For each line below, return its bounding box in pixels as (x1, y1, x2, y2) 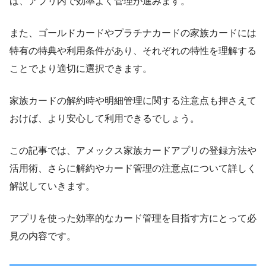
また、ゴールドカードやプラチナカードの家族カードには (9, 27, 256, 38)
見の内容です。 (9, 230, 76, 241)
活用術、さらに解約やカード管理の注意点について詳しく (9, 163, 256, 173)
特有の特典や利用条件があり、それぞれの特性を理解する (9, 45, 256, 56)
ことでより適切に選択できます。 (9, 63, 152, 74)
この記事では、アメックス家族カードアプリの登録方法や (9, 145, 256, 156)
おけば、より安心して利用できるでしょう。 (9, 113, 199, 123)
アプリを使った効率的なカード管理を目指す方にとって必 (9, 213, 256, 223)
